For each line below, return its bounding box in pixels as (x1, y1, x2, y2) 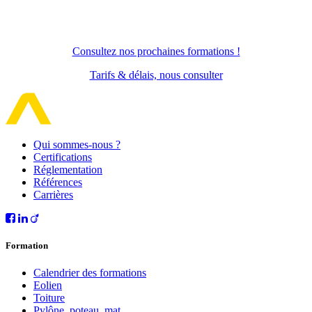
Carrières (33, 188, 73, 201)
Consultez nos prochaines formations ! (72, 45, 240, 57)
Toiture (33, 292, 65, 304)
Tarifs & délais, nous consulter (89, 68, 223, 81)
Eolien (33, 279, 62, 292)
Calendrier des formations (33, 267, 146, 279)
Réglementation (33, 163, 102, 175)
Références (33, 175, 82, 188)
